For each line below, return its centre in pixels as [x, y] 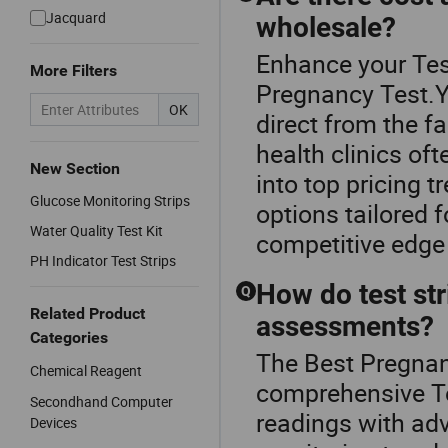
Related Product [87, 313]
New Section [75, 168]
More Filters [73, 70]
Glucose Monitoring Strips [110, 200]
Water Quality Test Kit [96, 230]
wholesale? [326, 27]
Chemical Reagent [86, 370]
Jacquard [76, 17]
